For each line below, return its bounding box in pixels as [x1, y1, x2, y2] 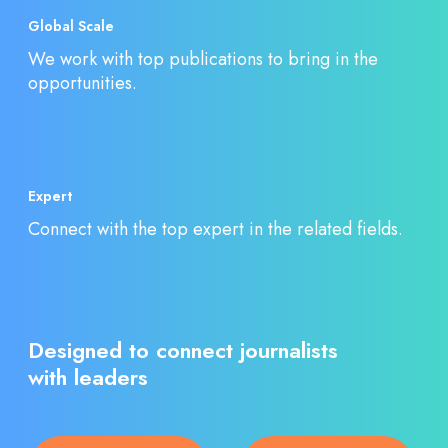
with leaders [28, 361, 148, 393]
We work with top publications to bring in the [28, 46, 378, 72]
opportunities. [28, 70, 137, 96]
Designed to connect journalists [28, 334, 338, 366]
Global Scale [28, 16, 114, 36]
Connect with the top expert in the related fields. [28, 216, 403, 242]
